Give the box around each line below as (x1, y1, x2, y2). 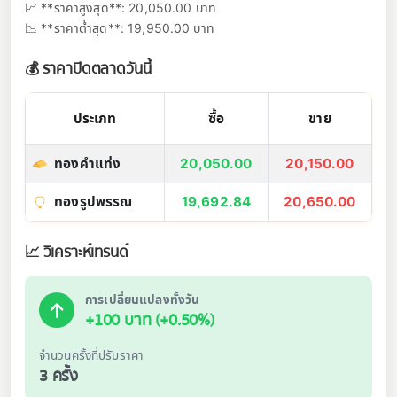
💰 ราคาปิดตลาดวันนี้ (25, 56, 152, 81)
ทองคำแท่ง (54, 154, 121, 172)
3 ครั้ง (39, 362, 79, 389)
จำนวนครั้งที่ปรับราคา (39, 347, 144, 362)
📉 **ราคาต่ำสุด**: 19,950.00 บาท (25, 19, 214, 35)
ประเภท (73, 109, 117, 127)
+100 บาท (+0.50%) (85, 307, 214, 333)
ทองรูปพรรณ (54, 192, 133, 210)
